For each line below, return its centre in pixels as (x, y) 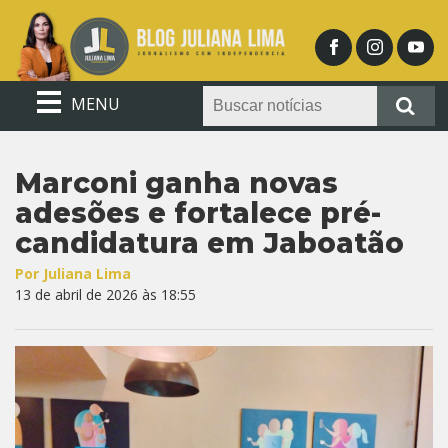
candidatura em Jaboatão (209, 243)
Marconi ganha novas (176, 183)
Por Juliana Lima (73, 273)
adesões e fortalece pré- (198, 213)
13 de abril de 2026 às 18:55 (105, 294)
